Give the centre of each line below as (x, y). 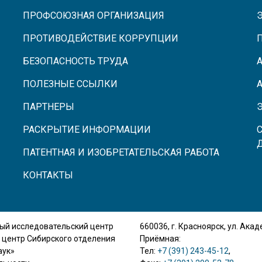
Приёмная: (160, 238)
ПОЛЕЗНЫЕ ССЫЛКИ (70, 84)
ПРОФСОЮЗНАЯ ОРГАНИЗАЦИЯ (94, 15)
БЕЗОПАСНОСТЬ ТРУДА (75, 61)
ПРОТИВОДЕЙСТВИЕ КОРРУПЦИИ (101, 38)
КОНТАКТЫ (48, 175)
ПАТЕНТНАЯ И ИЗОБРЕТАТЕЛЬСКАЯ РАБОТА (121, 152)
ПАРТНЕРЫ (49, 106)
